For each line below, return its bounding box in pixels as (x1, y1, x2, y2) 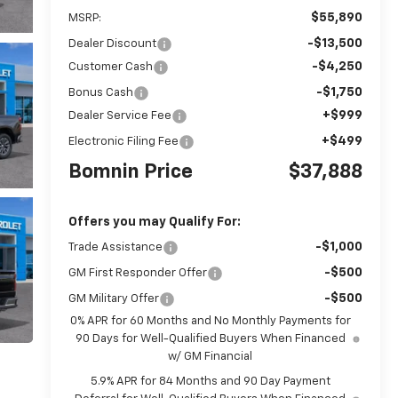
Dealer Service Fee (68, 109, 171, 122)
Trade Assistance (68, 241, 163, 253)
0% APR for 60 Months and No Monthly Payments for (69, 314, 351, 327)
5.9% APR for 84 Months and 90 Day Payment (90, 375, 330, 387)
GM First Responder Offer (68, 267, 207, 279)
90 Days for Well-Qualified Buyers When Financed (75, 332, 346, 345)
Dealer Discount (68, 37, 156, 50)
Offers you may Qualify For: (68, 215, 241, 228)
